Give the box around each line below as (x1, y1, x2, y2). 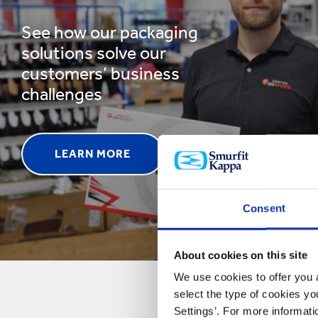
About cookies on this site (173, 248, 307, 261)
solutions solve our (21, 43, 166, 63)
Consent (243, 202, 285, 214)
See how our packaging (21, 22, 198, 43)
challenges (21, 84, 102, 104)
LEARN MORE (55, 147, 131, 160)
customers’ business (21, 63, 180, 84)
